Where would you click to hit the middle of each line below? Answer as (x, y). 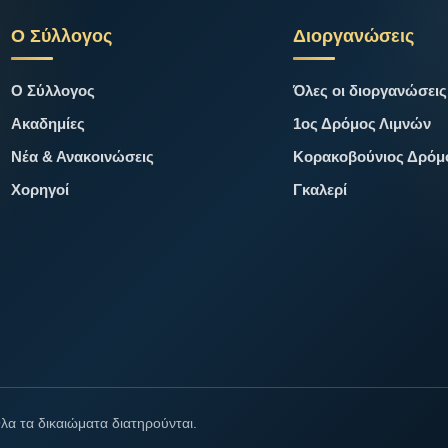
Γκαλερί (319, 189)
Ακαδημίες (48, 123)
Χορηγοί (40, 189)
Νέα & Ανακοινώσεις (83, 156)
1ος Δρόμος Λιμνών (361, 123)
